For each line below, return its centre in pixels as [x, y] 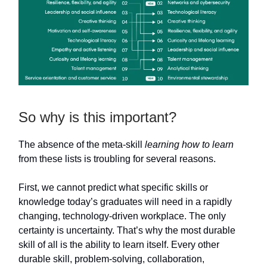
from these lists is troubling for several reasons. [117, 159]
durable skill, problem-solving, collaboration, [111, 259]
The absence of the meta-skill [82, 145]
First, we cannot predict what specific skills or [113, 188]
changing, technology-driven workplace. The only [122, 216]
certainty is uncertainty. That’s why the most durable [127, 231]
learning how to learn [189, 145]
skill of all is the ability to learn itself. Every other [119, 245]
